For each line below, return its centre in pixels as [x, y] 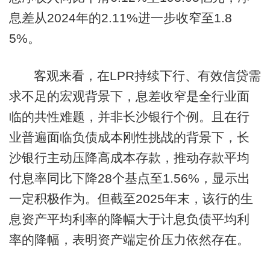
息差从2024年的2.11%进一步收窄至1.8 [120, 18]
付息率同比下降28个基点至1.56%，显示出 [129, 178]
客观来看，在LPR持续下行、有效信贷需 [147, 75]
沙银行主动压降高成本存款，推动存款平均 [129, 157]
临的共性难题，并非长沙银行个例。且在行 [129, 116]
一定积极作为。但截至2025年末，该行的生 [131, 198]
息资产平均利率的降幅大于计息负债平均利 [129, 219]
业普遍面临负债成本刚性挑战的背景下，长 [129, 137]
